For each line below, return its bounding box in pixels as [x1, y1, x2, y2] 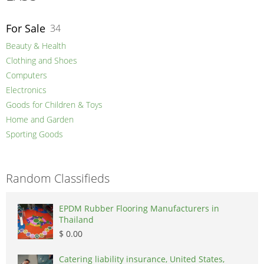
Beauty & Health [6, 40, 66, 52]
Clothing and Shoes [6, 55, 77, 67]
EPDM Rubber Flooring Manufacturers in [59, 203, 219, 214]
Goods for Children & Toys [6, 99, 103, 111]
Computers [6, 70, 47, 81]
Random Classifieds [6, 170, 110, 187]
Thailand [59, 214, 94, 226]
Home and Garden [6, 114, 74, 126]
